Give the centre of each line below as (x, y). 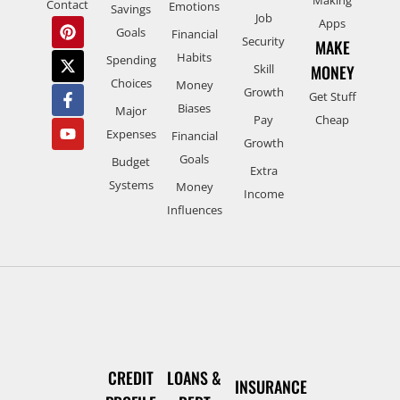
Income (263, 193)
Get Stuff (332, 96)
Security (264, 41)
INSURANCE (271, 386)
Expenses (131, 133)
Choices (131, 83)
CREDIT (131, 377)
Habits (195, 57)
